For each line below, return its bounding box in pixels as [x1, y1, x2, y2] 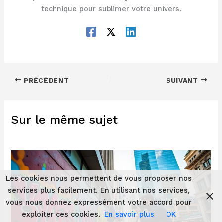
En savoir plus [104, 210, 154, 219]
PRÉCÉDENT [21, 76, 69, 84]
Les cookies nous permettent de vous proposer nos [5, 174, 192, 183]
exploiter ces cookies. [21, 210, 100, 219]
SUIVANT [166, 76, 201, 84]
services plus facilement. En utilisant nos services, [7, 186, 190, 195]
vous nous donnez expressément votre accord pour [5, 198, 192, 207]
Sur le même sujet [11, 113, 118, 127]
